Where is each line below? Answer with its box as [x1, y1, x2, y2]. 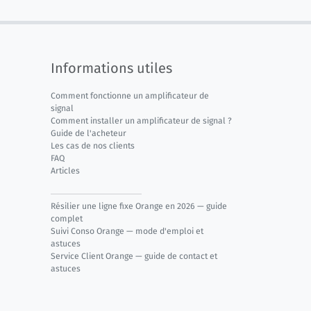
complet [51, 213, 83, 224]
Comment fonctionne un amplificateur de [51, 90, 209, 101]
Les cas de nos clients [51, 140, 135, 151]
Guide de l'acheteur [51, 128, 126, 138]
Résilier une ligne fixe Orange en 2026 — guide [51, 201, 227, 211]
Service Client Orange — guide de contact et [51, 251, 217, 261]
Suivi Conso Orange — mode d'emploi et [51, 226, 203, 236]
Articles [51, 165, 80, 176]
